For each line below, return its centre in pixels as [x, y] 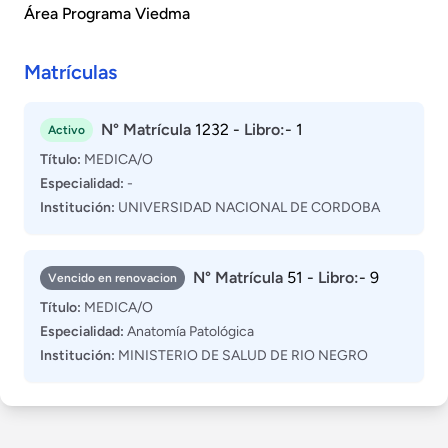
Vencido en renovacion [112, 278]
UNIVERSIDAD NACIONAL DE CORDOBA [247, 207]
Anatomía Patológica [189, 331]
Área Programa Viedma [107, 13]
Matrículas [70, 72]
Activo [66, 130]
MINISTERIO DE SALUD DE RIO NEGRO [241, 355]
